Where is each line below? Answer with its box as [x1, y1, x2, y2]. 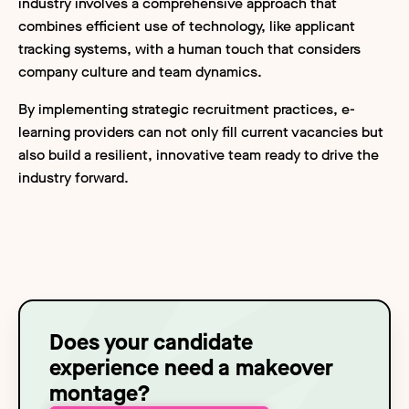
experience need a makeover [48, 353, 333, 383]
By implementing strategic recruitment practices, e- [18, 99, 355, 119]
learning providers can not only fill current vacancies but [18, 121, 383, 142]
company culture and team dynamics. [18, 61, 262, 81]
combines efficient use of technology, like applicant [18, 16, 355, 36]
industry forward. [18, 167, 129, 187]
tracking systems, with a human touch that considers [18, 38, 361, 58]
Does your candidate [48, 328, 253, 357]
